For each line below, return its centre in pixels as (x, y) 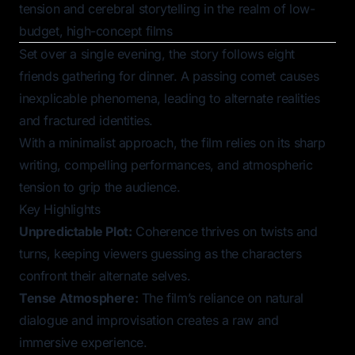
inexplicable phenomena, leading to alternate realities (170, 98)
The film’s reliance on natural (221, 298)
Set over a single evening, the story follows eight (157, 54)
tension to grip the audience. (100, 187)
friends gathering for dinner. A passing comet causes (169, 76)
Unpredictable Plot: (76, 231)
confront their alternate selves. (105, 276)
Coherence (167, 231)
